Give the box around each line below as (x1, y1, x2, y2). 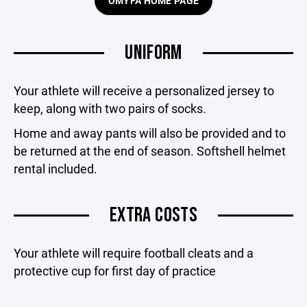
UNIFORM (125, 40, 182, 65)
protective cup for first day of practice (14, 262, 216, 279)
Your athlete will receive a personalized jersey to (14, 82, 274, 99)
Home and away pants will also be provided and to (14, 124, 286, 141)
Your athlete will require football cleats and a (14, 244, 254, 261)
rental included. (14, 160, 97, 177)
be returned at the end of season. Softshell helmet (14, 142, 286, 159)
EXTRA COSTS (109, 202, 198, 228)
